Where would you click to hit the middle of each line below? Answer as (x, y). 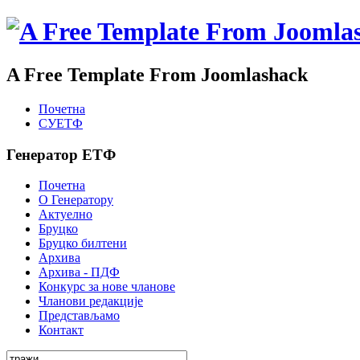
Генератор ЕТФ (61, 154)
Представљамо (79, 316)
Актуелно (65, 215)
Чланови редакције (91, 301)
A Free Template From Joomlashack (157, 74)
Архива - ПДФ (79, 272)
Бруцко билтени (83, 243)
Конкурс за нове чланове (107, 287)
